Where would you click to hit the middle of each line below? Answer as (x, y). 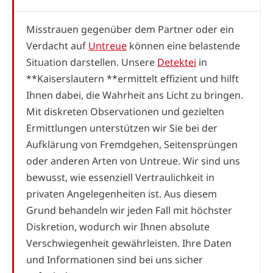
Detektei (177, 62)
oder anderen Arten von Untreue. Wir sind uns (133, 161)
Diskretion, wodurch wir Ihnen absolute (118, 226)
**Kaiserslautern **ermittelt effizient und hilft (133, 78)
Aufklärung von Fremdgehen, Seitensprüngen (132, 144)
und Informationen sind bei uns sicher (115, 259)
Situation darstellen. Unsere (92, 62)
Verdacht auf (57, 45)
